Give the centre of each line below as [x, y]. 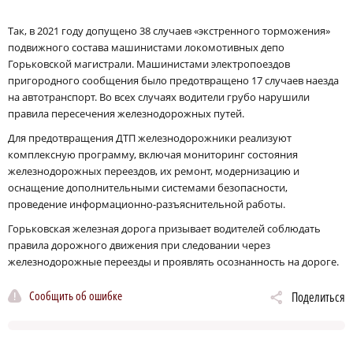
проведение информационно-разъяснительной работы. [147, 204]
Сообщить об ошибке [76, 296]
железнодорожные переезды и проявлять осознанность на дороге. [173, 261]
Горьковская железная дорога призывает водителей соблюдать [164, 228]
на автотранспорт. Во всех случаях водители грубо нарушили [159, 97]
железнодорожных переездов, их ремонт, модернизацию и [154, 171]
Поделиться [318, 297]
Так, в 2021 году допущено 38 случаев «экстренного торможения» [169, 30]
